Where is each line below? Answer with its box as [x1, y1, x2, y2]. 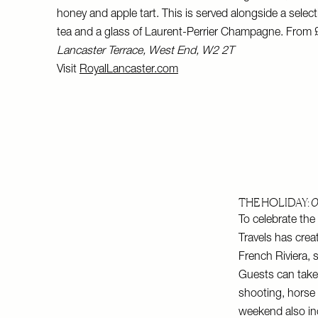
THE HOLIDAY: [238, 195, 311, 209]
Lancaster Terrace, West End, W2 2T [57, 46, 234, 57]
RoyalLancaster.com [79, 65, 178, 76]
